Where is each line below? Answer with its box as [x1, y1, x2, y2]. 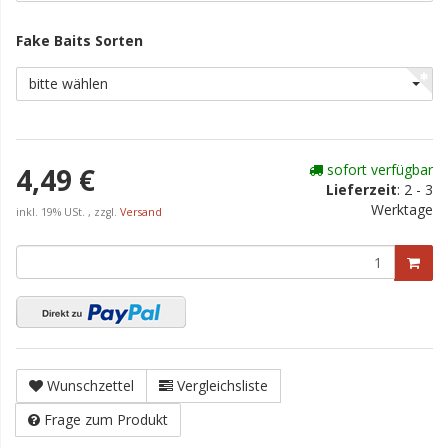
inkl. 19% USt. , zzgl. [16, 205, 120, 219]
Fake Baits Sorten [16, 31, 147, 50]
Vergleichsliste [177, 376, 268, 395]
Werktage [371, 200, 433, 219]
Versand [120, 205, 162, 219]
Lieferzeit [326, 180, 397, 199]
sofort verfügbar [323, 160, 433, 179]
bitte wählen [29, 74, 108, 94]
